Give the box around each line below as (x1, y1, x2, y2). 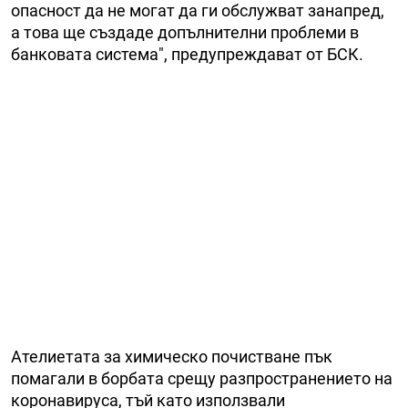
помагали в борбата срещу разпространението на (11, 369, 393, 389)
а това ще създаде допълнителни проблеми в (11, 23, 359, 43)
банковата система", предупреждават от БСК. (11, 45, 363, 65)
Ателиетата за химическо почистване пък (11, 347, 332, 367)
